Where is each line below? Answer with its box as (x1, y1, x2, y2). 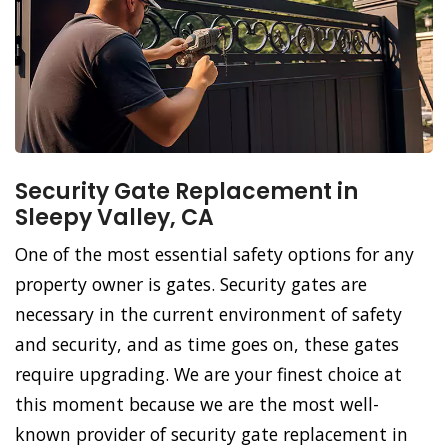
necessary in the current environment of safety (15, 302, 402, 327)
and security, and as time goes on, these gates (15, 332, 399, 357)
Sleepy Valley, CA (15, 202, 214, 234)
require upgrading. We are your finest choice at (15, 362, 402, 387)
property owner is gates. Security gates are (15, 272, 367, 297)
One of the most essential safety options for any (15, 242, 414, 267)
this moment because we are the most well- (15, 392, 379, 417)
